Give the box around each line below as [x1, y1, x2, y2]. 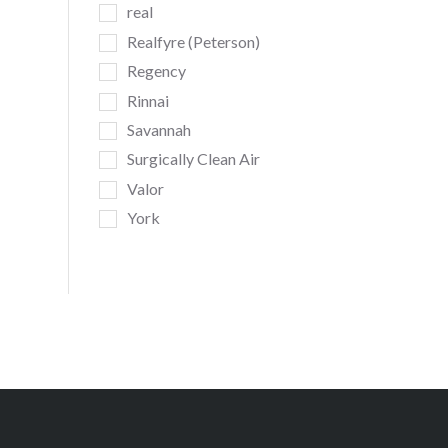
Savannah [126, 120, 191, 140]
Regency [126, 61, 186, 81]
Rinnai [126, 90, 169, 110]
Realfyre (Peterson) [126, 31, 260, 51]
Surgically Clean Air [126, 149, 260, 169]
